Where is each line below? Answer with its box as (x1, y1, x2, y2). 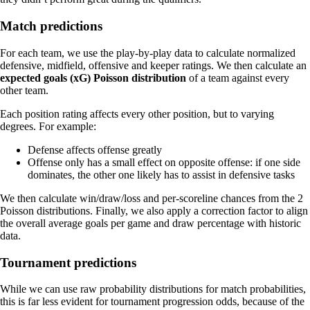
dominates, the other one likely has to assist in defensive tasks (28, 168, 295, 181)
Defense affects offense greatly (28, 143, 162, 156)
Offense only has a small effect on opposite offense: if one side (28, 156, 300, 168)
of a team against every (186, 71, 289, 84)
